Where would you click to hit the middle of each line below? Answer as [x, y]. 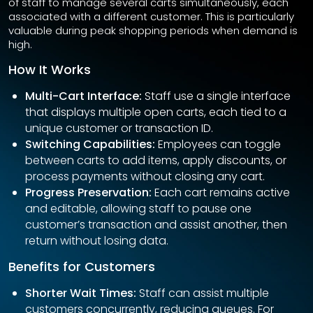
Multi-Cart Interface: [83, 96]
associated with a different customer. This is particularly [151, 17]
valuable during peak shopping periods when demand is [153, 31]
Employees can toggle [218, 145]
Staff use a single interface [216, 96]
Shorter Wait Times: [81, 293]
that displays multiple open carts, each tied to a [156, 112]
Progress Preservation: [88, 193]
